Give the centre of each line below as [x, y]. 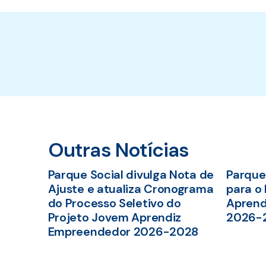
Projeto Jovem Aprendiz [115, 217]
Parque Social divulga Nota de [131, 174]
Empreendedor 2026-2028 [123, 231]
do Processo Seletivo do [114, 203]
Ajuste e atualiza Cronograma [131, 189]
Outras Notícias [118, 150]
